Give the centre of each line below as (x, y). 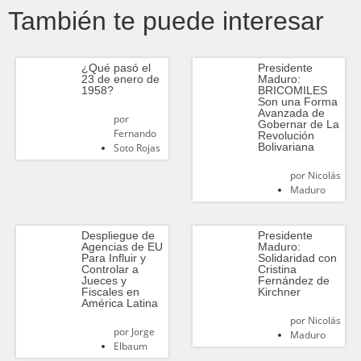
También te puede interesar (166, 21)
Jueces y (104, 280)
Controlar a (110, 269)
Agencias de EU (122, 246)
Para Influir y (113, 257)
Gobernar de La (298, 124)
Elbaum (130, 346)
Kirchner (279, 291)
